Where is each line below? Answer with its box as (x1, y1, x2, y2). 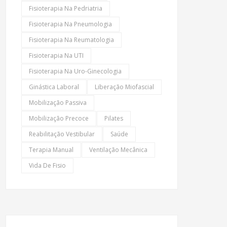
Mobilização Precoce (29, 113, 89, 123)
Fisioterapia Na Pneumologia (29, 19, 112, 28)
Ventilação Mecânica (89, 145, 147, 154)
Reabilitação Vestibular (29, 129, 95, 138)
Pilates (104, 113, 123, 123)
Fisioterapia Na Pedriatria (29, 4, 102, 13)
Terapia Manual (29, 145, 73, 154)
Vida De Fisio (29, 161, 66, 170)
